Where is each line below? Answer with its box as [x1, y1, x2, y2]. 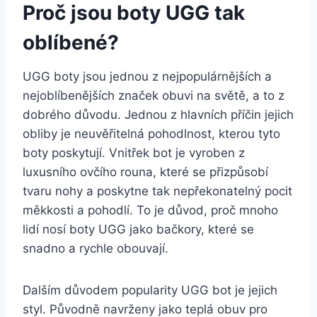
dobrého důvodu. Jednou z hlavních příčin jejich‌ [23, 107, 294, 122]
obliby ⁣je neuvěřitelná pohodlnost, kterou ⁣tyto [23, 126, 280, 141]
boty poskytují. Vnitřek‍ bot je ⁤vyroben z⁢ [23, 145, 245, 160]
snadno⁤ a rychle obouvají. [23, 241, 168, 255]
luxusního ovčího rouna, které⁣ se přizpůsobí [23, 164, 268, 179]
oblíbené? [23, 30, 119, 54]
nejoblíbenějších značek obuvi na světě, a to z [23, 88, 284, 103]
